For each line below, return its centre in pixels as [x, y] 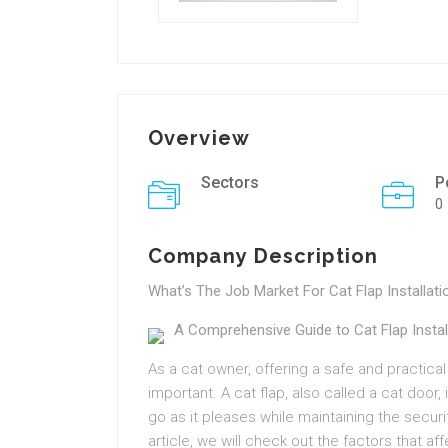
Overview [199, 138]
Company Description [263, 256]
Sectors [230, 182]
